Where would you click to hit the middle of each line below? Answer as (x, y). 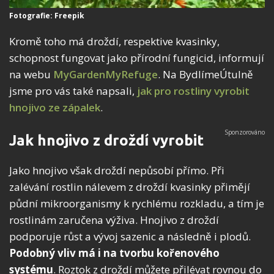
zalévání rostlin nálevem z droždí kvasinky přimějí (130, 187)
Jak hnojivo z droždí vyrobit (106, 141)
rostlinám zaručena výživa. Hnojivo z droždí (114, 220)
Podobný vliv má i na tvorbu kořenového (114, 253)
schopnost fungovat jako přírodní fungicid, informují (137, 58)
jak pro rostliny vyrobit (193, 91)
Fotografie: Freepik (47, 16)
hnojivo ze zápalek (55, 108)
